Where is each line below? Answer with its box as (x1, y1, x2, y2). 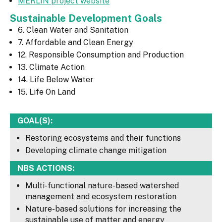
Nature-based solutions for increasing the (25, 204, 181, 214)
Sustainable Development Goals (10, 12, 165, 25)
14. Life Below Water (18, 75, 94, 85)
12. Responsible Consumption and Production (18, 50, 184, 60)
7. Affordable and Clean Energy (18, 38, 133, 48)
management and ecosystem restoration (25, 192, 176, 202)
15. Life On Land (18, 87, 75, 97)
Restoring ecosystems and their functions (25, 133, 181, 143)
